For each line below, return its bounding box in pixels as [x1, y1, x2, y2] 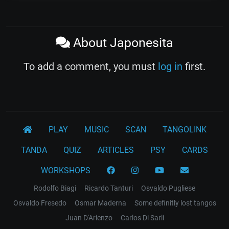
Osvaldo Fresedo [13, 198, 66, 207]
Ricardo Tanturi [84, 184, 133, 192]
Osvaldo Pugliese [141, 184, 195, 192]
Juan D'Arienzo [65, 213, 112, 222]
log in [158, 60, 182, 73]
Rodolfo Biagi [34, 184, 76, 192]
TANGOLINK [162, 124, 207, 134]
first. [182, 60, 205, 73]
